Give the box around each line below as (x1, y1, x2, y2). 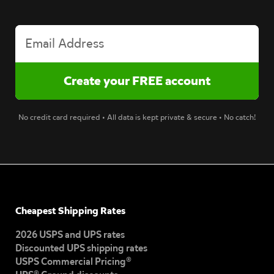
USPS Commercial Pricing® (15, 254, 131, 268)
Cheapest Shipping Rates (15, 204, 125, 217)
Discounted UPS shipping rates (15, 241, 147, 254)
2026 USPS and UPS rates (15, 228, 125, 241)
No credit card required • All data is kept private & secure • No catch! (18, 112, 256, 123)
